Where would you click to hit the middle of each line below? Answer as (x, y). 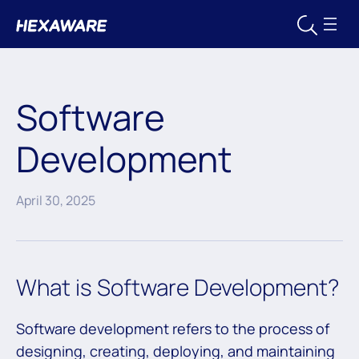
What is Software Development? (177, 287)
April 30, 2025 (56, 200)
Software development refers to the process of (173, 329)
